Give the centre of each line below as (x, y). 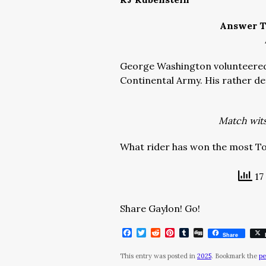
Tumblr (205, 233)
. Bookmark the (235, 256)
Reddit (175, 233)
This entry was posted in (159, 256)
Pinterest (196, 233)
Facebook (153, 233)
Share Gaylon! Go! (160, 208)
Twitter (164, 233)
